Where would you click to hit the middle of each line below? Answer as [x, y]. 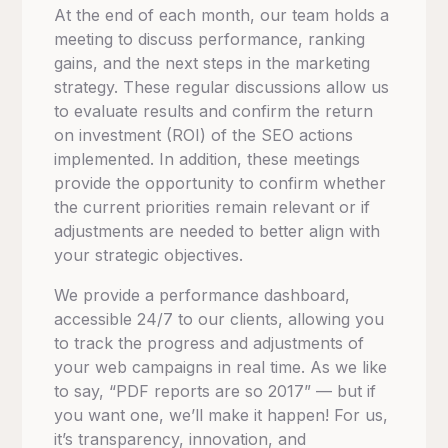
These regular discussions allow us [256, 87]
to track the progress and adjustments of [209, 343]
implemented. [107, 159]
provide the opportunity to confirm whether [220, 183]
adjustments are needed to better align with [217, 231]
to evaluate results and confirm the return [214, 111]
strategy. [89, 87]
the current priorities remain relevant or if [212, 207]
